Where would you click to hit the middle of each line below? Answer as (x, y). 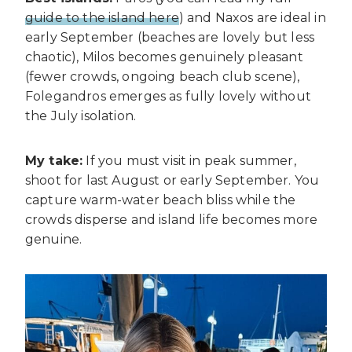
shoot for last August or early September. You (172, 180)
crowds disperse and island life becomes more (172, 219)
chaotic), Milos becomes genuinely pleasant (164, 57)
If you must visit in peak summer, (189, 160)
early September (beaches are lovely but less (170, 37)
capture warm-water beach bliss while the (161, 200)
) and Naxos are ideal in (252, 17)
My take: (54, 160)
